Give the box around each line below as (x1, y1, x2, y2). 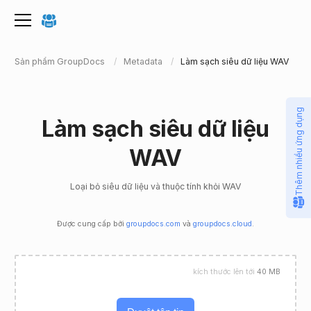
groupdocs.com (126, 219, 180, 229)
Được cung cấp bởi (57, 219, 126, 229)
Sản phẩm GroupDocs (15, 56, 105, 67)
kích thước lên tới (193, 267, 257, 277)
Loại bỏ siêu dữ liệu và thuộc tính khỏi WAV (70, 181, 241, 192)
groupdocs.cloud (193, 219, 252, 229)
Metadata (123, 56, 162, 67)
